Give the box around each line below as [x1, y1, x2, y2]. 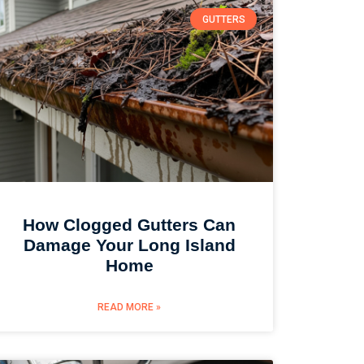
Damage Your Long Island [23, 235, 236, 254]
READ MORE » [97, 301, 162, 313]
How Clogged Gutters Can [23, 214, 236, 234]
